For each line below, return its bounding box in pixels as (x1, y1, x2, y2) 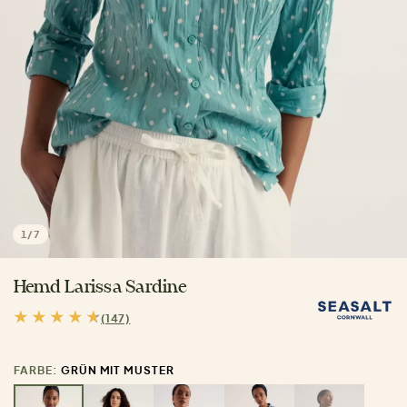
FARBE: (14, 363, 61, 378)
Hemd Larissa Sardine (14, 279, 187, 297)
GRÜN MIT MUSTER (60, 363, 175, 378)
